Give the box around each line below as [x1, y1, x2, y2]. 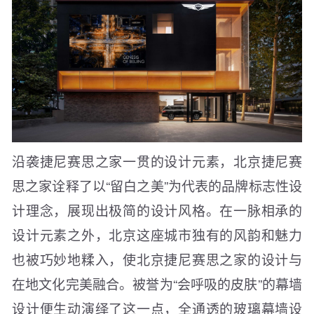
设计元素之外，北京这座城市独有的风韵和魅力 [12, 224, 302, 244]
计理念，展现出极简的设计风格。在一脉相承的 [12, 200, 302, 219]
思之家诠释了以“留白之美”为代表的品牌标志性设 [12, 175, 302, 195]
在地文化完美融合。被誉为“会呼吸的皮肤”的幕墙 [12, 273, 302, 293]
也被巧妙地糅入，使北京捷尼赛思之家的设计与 [12, 249, 302, 268]
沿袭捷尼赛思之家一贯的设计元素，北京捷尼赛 [12, 151, 302, 170]
